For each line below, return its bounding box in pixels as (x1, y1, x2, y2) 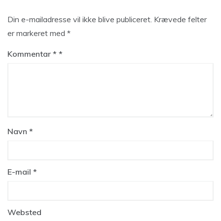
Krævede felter (154, 14, 207, 24)
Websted (7, 207, 41, 217)
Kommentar (7, 49, 53, 59)
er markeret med (7, 28, 67, 38)
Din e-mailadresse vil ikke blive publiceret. (7, 14, 152, 24)
